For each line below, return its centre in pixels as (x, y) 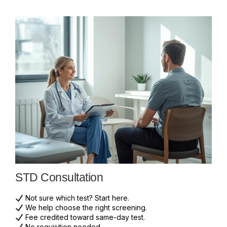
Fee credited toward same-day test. (84, 217)
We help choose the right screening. (85, 208)
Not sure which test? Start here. (76, 198)
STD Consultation (59, 178)
